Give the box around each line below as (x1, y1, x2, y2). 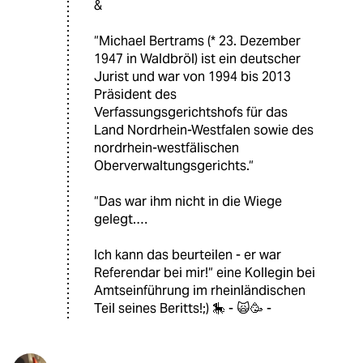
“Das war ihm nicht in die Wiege (94, 193, 282, 211)
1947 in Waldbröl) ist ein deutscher (94, 50, 301, 68)
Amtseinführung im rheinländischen (94, 282, 305, 300)
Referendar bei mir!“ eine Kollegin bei (94, 264, 315, 282)
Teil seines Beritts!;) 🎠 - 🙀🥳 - (94, 300, 271, 318)
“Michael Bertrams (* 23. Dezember (94, 32, 301, 50)
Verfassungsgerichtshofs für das (94, 104, 288, 122)
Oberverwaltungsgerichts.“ (94, 157, 254, 175)
